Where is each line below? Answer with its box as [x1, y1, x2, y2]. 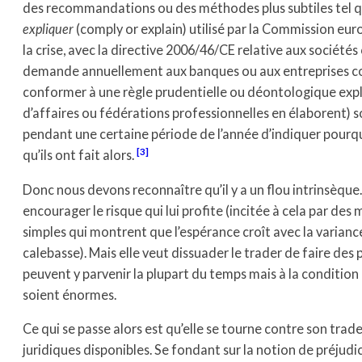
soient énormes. [23, 286, 116, 302]
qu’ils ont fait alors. [23, 147, 134, 163]
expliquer [23, 21, 74, 37]
